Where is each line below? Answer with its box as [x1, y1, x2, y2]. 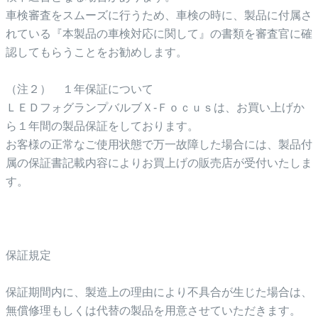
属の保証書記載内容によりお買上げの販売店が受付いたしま [6, 156, 312, 169]
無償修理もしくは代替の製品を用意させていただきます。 [6, 304, 301, 317]
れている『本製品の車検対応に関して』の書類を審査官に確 [6, 27, 312, 40]
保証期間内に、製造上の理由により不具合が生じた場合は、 [6, 285, 312, 298]
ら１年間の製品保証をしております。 [6, 119, 199, 132]
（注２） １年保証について [6, 82, 153, 95]
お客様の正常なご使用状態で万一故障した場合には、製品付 [6, 138, 312, 150]
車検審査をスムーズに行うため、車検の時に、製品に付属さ [6, 9, 312, 21]
